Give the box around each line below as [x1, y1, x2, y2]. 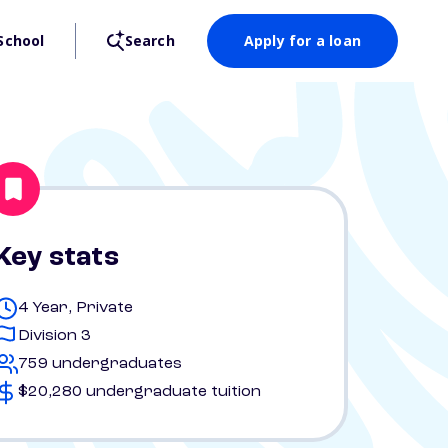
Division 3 [18, 328, 91, 344]
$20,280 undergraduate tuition [18, 384, 261, 400]
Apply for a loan [243, 31, 361, 50]
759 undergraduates [18, 356, 182, 372]
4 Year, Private [18, 300, 133, 316]
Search [124, 31, 175, 50]
